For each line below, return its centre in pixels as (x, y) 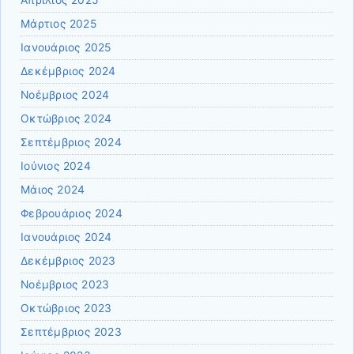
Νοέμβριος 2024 (65, 94)
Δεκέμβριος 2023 (68, 260)
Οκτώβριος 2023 (66, 308)
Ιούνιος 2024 (56, 166)
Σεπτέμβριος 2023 (71, 331)
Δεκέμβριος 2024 (68, 71)
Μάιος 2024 (53, 189)
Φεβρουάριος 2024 (72, 213)
